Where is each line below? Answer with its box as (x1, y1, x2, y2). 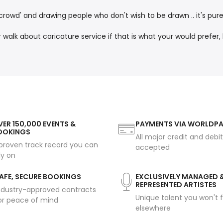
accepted (135, 142, 170, 153)
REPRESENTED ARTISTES (135, 180, 217, 190)
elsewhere (135, 203, 171, 214)
